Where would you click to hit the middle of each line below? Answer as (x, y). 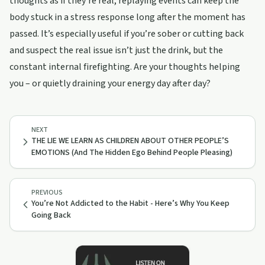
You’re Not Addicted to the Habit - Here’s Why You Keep (130, 203)
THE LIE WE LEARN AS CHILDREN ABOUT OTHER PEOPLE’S (130, 141)
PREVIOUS (47, 193)
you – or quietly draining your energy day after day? (110, 83)
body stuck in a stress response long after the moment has (127, 17)
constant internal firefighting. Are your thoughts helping (125, 67)
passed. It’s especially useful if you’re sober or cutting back (127, 34)
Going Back (51, 215)
